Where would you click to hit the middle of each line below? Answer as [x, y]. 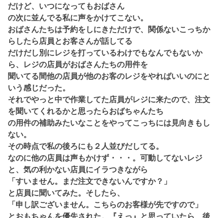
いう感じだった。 [39, 88]
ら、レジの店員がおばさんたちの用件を [78, 64]
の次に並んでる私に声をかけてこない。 [78, 18]
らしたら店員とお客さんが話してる [70, 41]
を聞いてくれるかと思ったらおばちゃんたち [86, 111]
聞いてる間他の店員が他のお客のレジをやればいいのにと [109, 76]
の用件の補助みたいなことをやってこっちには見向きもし [109, 123]
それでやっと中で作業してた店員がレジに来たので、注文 [109, 100]
